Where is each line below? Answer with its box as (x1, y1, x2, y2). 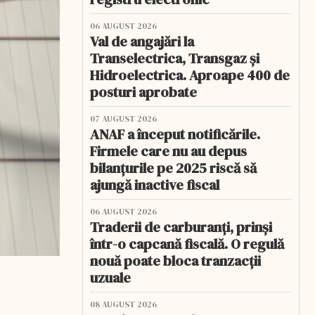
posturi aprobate (90, 82, 197, 102)
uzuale (90, 268, 131, 288)
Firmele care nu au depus (90, 141, 247, 161)
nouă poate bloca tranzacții (90, 251, 261, 271)
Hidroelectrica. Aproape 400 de (90, 65, 290, 85)
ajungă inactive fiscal (90, 175, 219, 195)
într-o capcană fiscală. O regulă (90, 234, 284, 254)
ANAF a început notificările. (90, 124, 260, 144)
